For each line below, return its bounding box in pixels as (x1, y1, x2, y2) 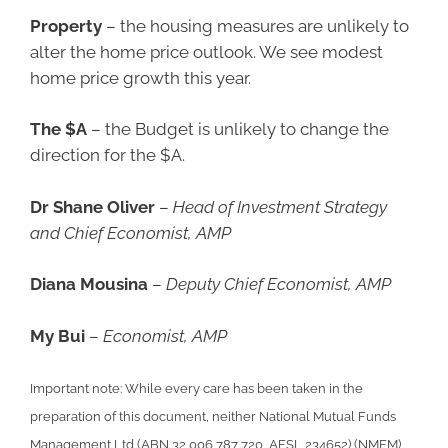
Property (30, 15, 102, 36)
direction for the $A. (30, 145, 185, 166)
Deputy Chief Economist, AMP (166, 274, 391, 295)
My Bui (30, 325, 85, 346)
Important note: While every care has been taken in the (30, 381, 363, 397)
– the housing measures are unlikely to (102, 15, 409, 36)
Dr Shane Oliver (30, 196, 155, 217)
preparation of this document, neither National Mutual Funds (30, 409, 396, 425)
